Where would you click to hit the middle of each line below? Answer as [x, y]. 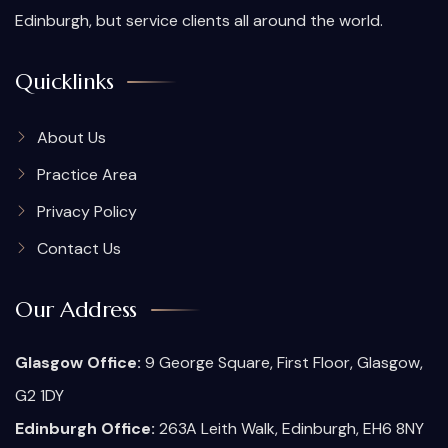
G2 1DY [39, 395]
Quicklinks [64, 81]
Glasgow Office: [78, 362]
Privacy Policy [87, 211]
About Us [71, 137]
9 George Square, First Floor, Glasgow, [282, 362]
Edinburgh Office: [85, 428]
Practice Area [87, 174]
